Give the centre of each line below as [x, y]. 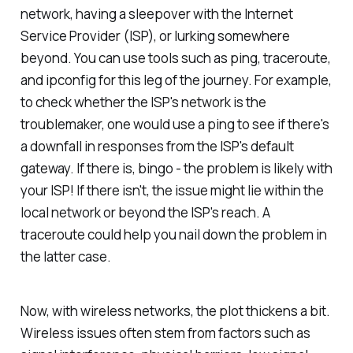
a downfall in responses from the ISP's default [157, 147]
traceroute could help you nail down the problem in [173, 235]
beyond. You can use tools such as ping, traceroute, [175, 58]
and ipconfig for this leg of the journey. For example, [176, 80]
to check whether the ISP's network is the [143, 102]
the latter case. [65, 257]
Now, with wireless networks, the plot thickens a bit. [175, 311]
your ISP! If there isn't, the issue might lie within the [172, 191]
